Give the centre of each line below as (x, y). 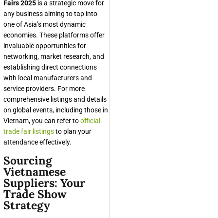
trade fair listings (29, 131)
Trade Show (35, 194)
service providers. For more (44, 89)
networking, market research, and (54, 56)
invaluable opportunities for (45, 46)
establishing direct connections (50, 67)
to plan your (73, 131)
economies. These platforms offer (54, 35)
